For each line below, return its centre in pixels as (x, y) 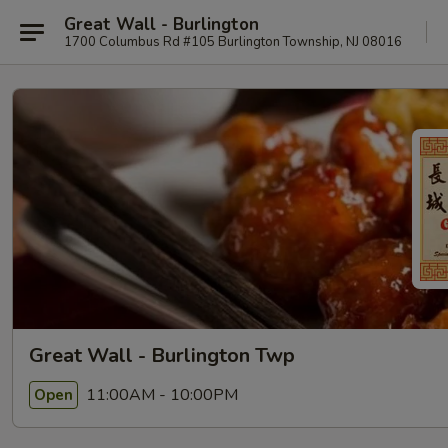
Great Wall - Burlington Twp (162, 355)
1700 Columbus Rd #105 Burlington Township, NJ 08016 (233, 41)
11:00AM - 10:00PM (160, 394)
